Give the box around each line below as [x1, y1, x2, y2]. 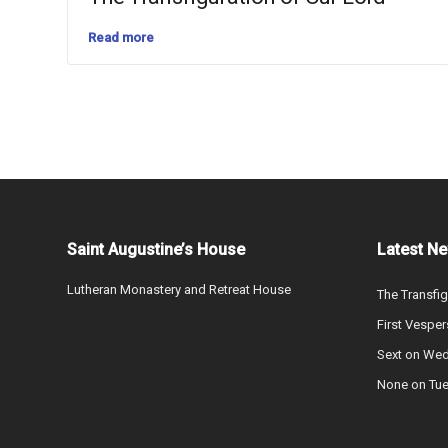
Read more [88, 30, 154, 45]
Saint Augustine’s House [67, 240, 245, 260]
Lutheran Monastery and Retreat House [67, 282, 291, 298]
